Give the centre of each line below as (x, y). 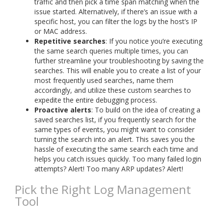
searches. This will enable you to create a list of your (118, 70)
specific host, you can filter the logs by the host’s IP (116, 21)
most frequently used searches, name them (104, 80)
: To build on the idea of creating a (146, 110)
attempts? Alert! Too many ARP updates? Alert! (109, 168)
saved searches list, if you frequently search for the (115, 119)
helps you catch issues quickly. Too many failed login (118, 159)
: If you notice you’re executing (154, 41)
